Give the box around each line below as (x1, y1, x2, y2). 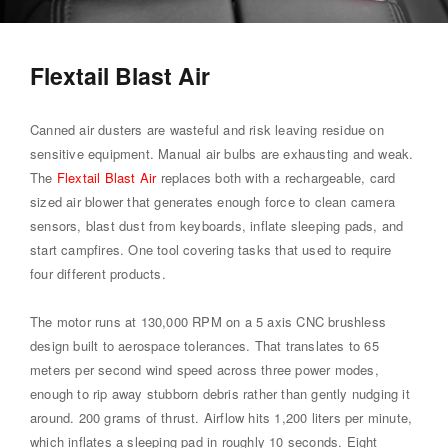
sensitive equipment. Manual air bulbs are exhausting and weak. (30, 143, 414, 163)
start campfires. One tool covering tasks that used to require (30, 239, 392, 259)
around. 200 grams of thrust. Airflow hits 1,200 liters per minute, (30, 407, 413, 427)
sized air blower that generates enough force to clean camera (30, 191, 396, 211)
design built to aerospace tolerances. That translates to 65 (30, 335, 379, 355)
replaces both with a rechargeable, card (156, 167, 396, 187)
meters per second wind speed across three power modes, (30, 359, 379, 379)
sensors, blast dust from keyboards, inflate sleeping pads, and (30, 215, 404, 235)
